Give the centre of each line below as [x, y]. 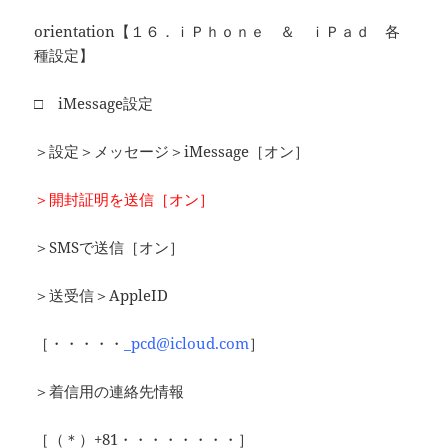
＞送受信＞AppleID [101, 295]
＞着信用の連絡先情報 [109, 391]
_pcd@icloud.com [187, 343]
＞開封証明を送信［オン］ [124, 199]
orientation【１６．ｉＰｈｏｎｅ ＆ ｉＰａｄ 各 [217, 31]
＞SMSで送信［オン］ [109, 247]
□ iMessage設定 [94, 103]
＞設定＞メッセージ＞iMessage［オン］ [172, 151]
